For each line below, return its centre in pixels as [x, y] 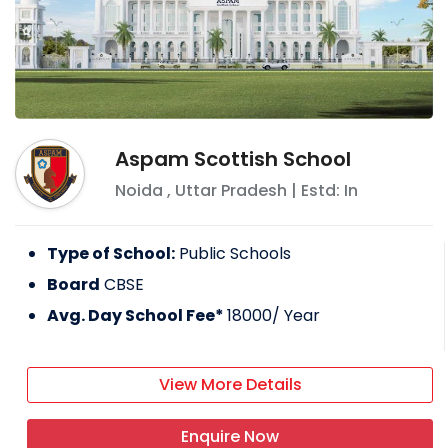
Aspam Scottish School [233, 159]
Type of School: [111, 254]
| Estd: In [322, 191]
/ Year [296, 316]
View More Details [230, 385]
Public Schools [235, 254]
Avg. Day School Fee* [137, 316]
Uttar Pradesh [231, 191]
